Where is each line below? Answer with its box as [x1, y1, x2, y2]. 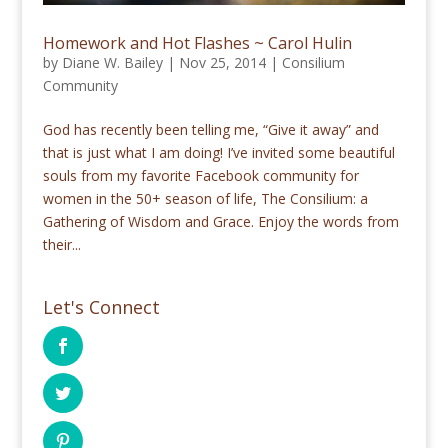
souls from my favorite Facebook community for [42, 166, 359, 186]
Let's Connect [42, 295, 160, 320]
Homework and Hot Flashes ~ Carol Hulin [42, 32, 352, 55]
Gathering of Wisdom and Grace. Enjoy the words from [42, 212, 399, 232]
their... [42, 235, 81, 255]
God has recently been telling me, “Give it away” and [42, 120, 379, 140]
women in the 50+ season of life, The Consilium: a [42, 189, 368, 209]
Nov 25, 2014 [178, 53, 266, 73]
